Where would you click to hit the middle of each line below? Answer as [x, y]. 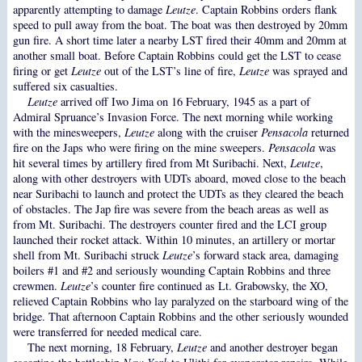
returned [328, 133]
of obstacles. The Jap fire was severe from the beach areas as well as [170, 209]
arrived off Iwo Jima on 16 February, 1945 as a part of [183, 102]
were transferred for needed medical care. [107, 332]
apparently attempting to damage [89, 10]
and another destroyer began [272, 347]
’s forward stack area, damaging [265, 255]
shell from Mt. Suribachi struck [87, 255]
